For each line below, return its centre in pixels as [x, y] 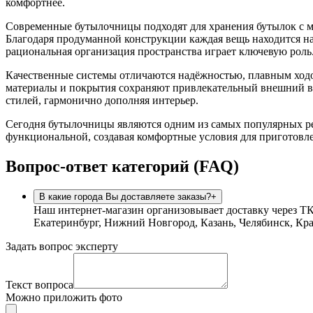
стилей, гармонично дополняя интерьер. [102, 100]
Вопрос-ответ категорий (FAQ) [122, 166]
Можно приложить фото [64, 298]
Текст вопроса [39, 285]
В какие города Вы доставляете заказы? [125, 197]
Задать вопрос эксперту [62, 247]
